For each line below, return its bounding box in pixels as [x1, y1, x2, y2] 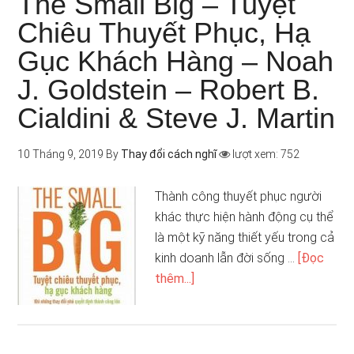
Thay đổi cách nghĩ [121, 148, 217, 160]
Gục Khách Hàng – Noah [17, 45, 334, 77]
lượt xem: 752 [230, 148, 300, 160]
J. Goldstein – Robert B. [17, 73, 320, 106]
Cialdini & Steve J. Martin [17, 102, 336, 134]
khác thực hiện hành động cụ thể [155, 209, 334, 224]
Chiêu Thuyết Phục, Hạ [17, 17, 311, 49]
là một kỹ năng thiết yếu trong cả [155, 230, 335, 245]
